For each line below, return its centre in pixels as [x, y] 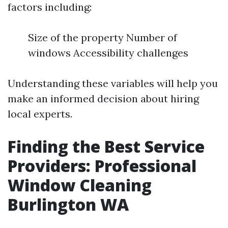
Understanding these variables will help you [113, 83]
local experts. [40, 114]
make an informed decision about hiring [103, 98]
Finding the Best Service [106, 146]
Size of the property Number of [103, 37]
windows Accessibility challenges [108, 53]
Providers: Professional [102, 166]
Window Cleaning [80, 185]
